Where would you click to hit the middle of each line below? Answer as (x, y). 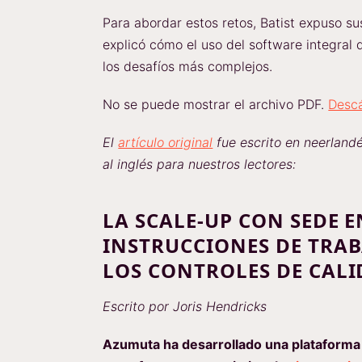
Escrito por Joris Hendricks (185, 306)
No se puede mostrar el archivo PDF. (216, 104)
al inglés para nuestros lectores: (200, 164)
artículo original (166, 142)
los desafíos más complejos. (188, 66)
